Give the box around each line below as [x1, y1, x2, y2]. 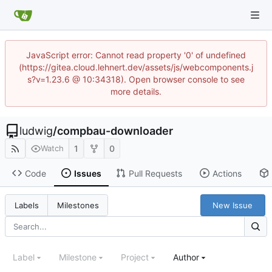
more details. [110, 86, 161, 97]
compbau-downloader [57, 124, 173, 137]
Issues [73, 168, 101, 178]
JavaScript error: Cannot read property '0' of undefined [26, 50, 246, 60]
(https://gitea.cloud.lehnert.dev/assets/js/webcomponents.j [19, 62, 253, 72]
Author [173, 252, 199, 263]
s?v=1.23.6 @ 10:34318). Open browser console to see [27, 74, 245, 84]
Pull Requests [128, 168, 182, 178]
